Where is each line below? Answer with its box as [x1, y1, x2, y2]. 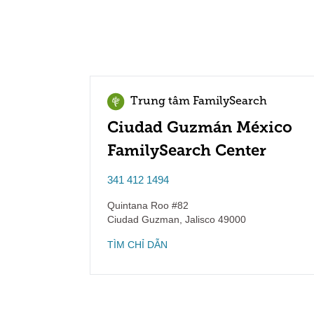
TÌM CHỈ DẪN [107, 239, 168, 250]
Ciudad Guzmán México [107, 118, 292, 137]
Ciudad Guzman [107, 214, 179, 225]
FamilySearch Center [107, 141, 266, 160]
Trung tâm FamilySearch [130, 96, 267, 107]
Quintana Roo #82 [107, 200, 189, 211]
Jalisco [182, 214, 215, 225]
